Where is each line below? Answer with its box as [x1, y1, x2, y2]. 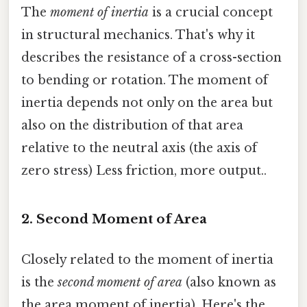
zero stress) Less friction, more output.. [21, 163, 267, 179]
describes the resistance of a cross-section [21, 50, 282, 66]
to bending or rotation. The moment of [21, 73, 268, 88]
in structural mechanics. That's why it [21, 27, 255, 43]
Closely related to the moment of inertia [21, 252, 273, 268]
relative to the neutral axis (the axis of [21, 140, 257, 156]
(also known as [182, 275, 276, 291]
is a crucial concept [149, 5, 273, 21]
